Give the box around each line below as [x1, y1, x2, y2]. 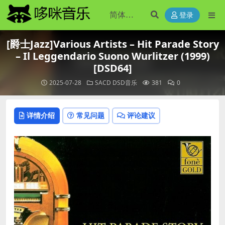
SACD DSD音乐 [94, 78, 137, 87]
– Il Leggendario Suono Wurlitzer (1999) [15, 49, 210, 63]
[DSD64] [93, 61, 132, 75]
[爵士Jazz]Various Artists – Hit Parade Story [6, 37, 219, 51]
